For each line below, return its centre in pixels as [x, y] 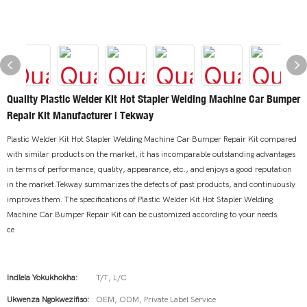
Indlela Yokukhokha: [42, 278]
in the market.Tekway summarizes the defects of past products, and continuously [151, 184]
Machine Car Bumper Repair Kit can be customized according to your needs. [143, 214]
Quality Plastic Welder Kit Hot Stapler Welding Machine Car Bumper [153, 99]
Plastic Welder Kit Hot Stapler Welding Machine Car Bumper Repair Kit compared [152, 139]
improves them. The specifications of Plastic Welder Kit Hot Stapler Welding [140, 199]
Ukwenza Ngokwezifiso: [48, 299]
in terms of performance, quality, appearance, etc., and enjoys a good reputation [149, 169]
